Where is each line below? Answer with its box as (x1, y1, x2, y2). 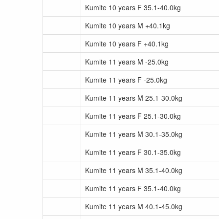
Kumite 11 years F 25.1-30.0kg (85, 111, 181, 121)
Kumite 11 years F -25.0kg (85, 75, 167, 85)
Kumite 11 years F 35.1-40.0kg (85, 183, 181, 193)
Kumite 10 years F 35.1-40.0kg (85, 2, 181, 12)
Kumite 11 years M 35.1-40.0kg (85, 165, 182, 175)
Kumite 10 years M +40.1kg (85, 21, 170, 30)
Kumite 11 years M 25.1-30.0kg (85, 93, 182, 103)
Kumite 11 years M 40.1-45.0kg (85, 201, 182, 211)
